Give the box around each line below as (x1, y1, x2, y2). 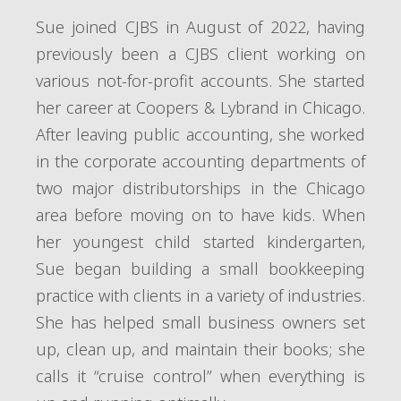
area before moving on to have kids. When (36, 204, 365, 226)
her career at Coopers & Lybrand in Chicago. (36, 97, 365, 118)
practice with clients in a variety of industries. (36, 285, 365, 306)
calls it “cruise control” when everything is (36, 365, 365, 387)
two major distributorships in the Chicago (36, 177, 365, 199)
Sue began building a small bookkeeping (36, 258, 365, 279)
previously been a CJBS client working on (36, 43, 365, 64)
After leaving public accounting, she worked (36, 124, 365, 145)
